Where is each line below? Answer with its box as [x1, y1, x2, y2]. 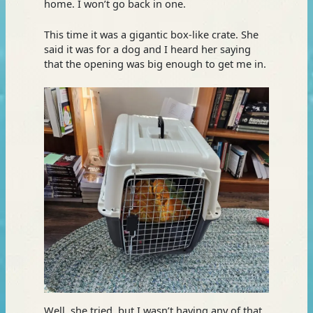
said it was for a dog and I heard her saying [43, 41, 251, 56]
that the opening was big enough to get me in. [43, 56, 266, 71]
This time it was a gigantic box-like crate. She [43, 27, 259, 41]
